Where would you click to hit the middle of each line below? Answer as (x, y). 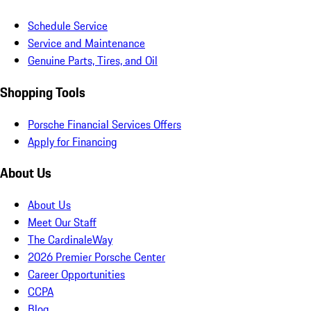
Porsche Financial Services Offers (104, 124)
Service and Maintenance (86, 43)
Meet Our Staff (62, 222)
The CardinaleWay (70, 240)
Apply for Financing (73, 141)
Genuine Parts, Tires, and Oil (93, 61)
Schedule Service (68, 26)
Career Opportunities (76, 275)
